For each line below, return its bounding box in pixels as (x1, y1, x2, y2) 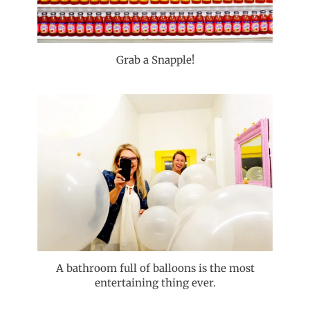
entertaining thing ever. (94, 275, 216, 289)
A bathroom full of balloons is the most (55, 261, 255, 275)
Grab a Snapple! (116, 53, 194, 67)
